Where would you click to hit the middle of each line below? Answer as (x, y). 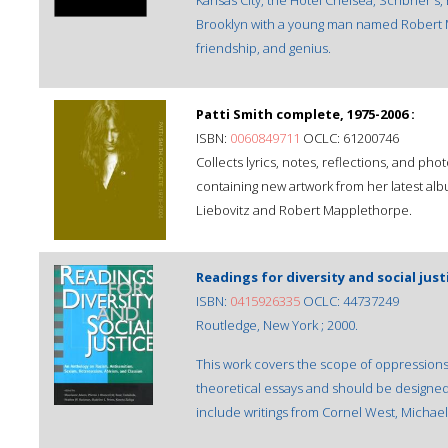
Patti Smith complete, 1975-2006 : (305, 114)
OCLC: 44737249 (349, 301)
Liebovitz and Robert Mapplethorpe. (304, 210)
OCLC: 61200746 (349, 138)
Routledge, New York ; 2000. (277, 325)
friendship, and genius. (263, 48)
